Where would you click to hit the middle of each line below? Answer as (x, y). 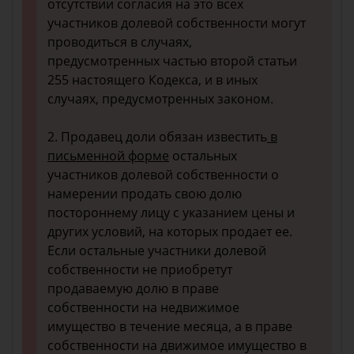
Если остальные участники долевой (157, 250)
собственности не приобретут (140, 269)
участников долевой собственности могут (177, 23)
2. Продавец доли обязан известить (157, 137)
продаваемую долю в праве (133, 288)
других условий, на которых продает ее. (170, 232)
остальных (203, 156)
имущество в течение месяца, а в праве (170, 326)
